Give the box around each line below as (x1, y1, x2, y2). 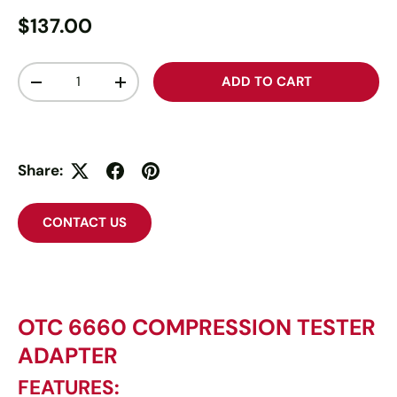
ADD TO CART (221, 73, 312, 90)
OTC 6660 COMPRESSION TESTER (18, 312, 376, 342)
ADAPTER (18, 340, 118, 370)
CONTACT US (43, 214, 127, 231)
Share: (18, 160, 63, 180)
